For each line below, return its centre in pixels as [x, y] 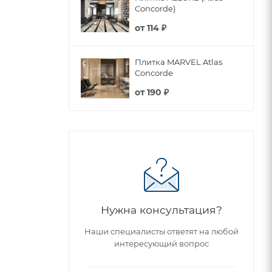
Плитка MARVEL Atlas [178, 62]
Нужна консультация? [161, 209]
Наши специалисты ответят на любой [161, 231]
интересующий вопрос [161, 243]
